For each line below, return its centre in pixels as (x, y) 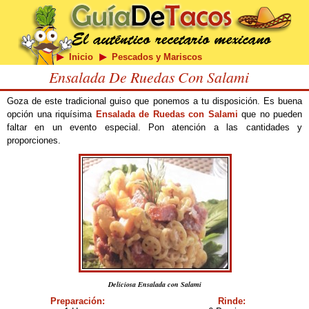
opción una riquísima (51, 114)
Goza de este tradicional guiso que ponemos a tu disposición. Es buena (154, 101)
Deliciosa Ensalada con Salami (154, 284)
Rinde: (232, 301)
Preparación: (77, 301)
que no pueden (270, 114)
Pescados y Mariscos (157, 57)
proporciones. (34, 140)
